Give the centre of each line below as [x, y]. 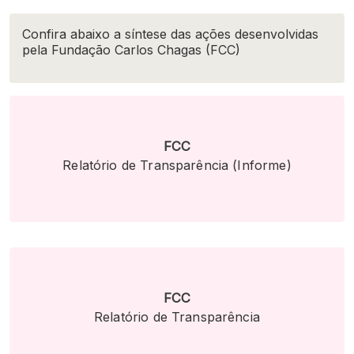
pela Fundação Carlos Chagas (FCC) [131, 50]
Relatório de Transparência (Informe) [177, 165]
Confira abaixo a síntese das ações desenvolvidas [170, 34]
